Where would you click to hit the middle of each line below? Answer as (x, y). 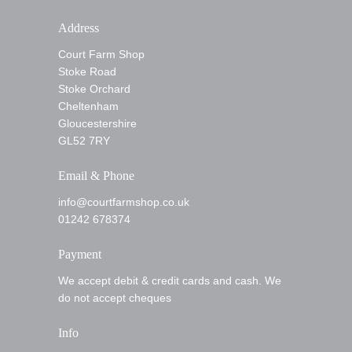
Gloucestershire (97, 123)
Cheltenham (88, 106)
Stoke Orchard (94, 89)
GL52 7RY (84, 141)
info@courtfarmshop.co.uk (124, 202)
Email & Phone (96, 176)
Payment (80, 254)
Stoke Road (87, 71)
